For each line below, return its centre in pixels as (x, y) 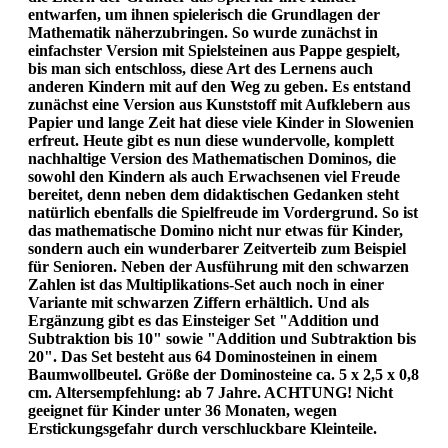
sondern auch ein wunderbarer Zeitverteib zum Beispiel (217, 248)
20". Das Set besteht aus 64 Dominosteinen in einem (202, 356)
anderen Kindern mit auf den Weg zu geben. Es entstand (219, 86)
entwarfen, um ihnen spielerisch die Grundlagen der (204, 14)
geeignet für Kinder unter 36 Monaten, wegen (182, 410)
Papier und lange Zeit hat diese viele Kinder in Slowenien (221, 122)
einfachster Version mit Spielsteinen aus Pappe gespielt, (214, 50)
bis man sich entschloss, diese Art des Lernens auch (200, 68)
